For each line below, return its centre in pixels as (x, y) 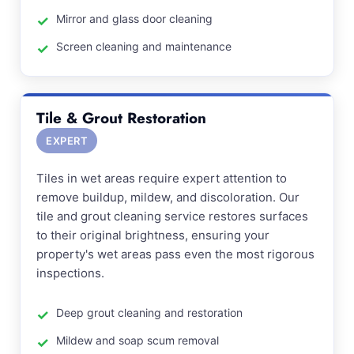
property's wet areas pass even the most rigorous (175, 254)
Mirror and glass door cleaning (134, 19)
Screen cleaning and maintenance (144, 46)
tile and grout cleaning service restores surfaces (172, 216)
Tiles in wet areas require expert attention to (162, 178)
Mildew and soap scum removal (137, 340)
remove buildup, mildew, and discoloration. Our (168, 197)
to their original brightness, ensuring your (153, 235)
